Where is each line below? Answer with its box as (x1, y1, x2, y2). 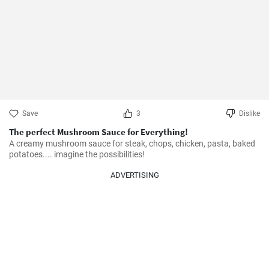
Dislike (239, 109, 260, 118)
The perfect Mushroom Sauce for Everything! (9, 126, 188, 138)
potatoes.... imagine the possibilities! (9, 150, 145, 159)
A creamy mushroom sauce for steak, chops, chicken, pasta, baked (9, 139, 255, 148)
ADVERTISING (110, 171, 159, 180)
